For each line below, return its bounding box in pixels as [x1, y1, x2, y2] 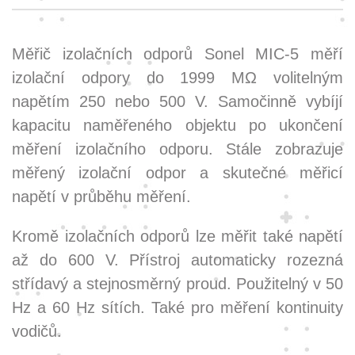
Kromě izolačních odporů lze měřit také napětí [12, 227, 343, 245]
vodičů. [12, 322, 62, 340]
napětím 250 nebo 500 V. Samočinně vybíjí [12, 92, 343, 110]
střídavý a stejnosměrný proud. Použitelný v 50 [12, 274, 343, 292]
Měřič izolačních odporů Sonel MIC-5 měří [12, 44, 343, 63]
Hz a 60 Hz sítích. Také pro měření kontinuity [12, 298, 343, 316]
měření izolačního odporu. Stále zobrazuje [12, 139, 343, 158]
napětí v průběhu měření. [12, 187, 191, 205]
